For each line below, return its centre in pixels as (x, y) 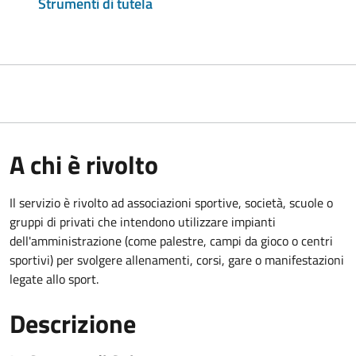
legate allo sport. (54, 279)
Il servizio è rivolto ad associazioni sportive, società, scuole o (171, 203)
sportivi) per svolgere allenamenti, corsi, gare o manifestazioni (177, 260)
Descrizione (73, 324)
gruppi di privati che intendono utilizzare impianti (143, 222)
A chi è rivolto (84, 165)
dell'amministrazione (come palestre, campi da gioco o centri (171, 241)
